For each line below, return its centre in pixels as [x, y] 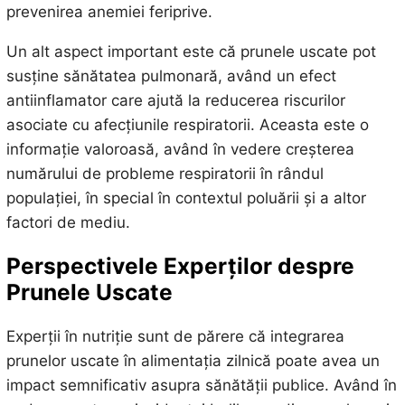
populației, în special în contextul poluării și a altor [186, 198]
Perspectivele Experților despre [180, 266]
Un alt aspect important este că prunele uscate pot [191, 51]
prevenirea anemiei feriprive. [109, 11]
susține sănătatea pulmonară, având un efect [171, 75]
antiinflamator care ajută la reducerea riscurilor [175, 100]
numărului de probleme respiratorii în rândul [165, 173]
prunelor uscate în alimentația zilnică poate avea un [193, 360]
